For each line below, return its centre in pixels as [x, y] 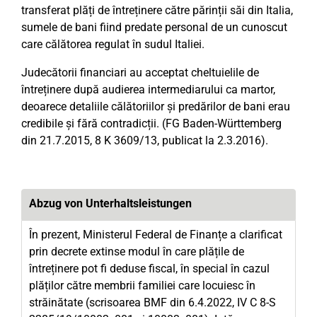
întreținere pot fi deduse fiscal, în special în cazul [149, 269]
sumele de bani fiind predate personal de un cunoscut [154, 27]
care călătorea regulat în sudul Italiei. [113, 44]
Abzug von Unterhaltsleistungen [110, 203]
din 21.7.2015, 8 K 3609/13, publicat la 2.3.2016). [145, 140]
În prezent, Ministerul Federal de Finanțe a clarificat [156, 235]
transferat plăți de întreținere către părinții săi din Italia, [157, 10]
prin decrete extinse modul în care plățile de [137, 252]
